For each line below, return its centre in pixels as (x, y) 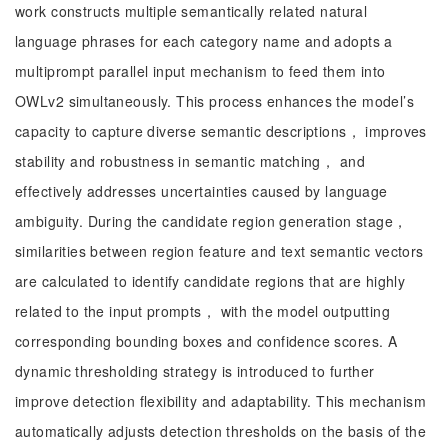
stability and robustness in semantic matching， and (190, 161)
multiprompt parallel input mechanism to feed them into (200, 71)
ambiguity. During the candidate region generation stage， (211, 221)
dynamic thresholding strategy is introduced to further (195, 371)
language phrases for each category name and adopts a (204, 41)
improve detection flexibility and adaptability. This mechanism (221, 401)
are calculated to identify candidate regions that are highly (210, 281)
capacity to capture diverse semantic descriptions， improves (221, 131)
